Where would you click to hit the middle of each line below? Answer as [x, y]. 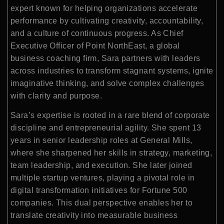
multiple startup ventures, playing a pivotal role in [103, 178]
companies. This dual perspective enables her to [102, 203]
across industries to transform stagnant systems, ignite [112, 70]
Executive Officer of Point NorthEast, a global [95, 45]
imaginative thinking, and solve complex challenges [107, 83]
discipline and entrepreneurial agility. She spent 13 [106, 128]
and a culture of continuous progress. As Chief [97, 33]
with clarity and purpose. [56, 95]
